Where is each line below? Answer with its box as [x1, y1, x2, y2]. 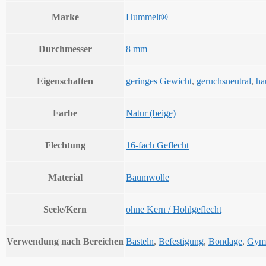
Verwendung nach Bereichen [7, 236, 123, 247]
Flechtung [45, 140, 85, 151]
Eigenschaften [37, 76, 93, 87]
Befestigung [159, 236, 204, 247]
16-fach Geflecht [126, 140, 189, 151]
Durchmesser [38, 44, 92, 55]
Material [47, 172, 83, 183]
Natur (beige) [126, 108, 176, 119]
